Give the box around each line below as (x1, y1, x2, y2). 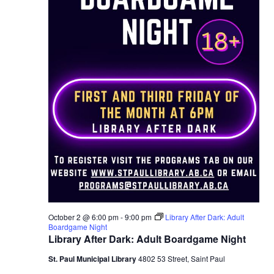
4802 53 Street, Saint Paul (138, 253, 225, 264)
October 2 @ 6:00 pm (48, 211, 119, 222)
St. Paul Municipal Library (48, 253, 138, 264)
